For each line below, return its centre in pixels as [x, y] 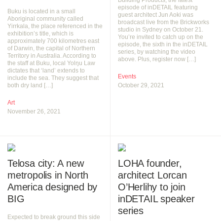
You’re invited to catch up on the [161, 37]
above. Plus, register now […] [157, 59]
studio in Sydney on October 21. [161, 30]
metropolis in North [48, 175]
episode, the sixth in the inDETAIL [163, 45]
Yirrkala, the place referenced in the [55, 26]
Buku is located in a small [41, 12]
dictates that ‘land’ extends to [46, 71]
